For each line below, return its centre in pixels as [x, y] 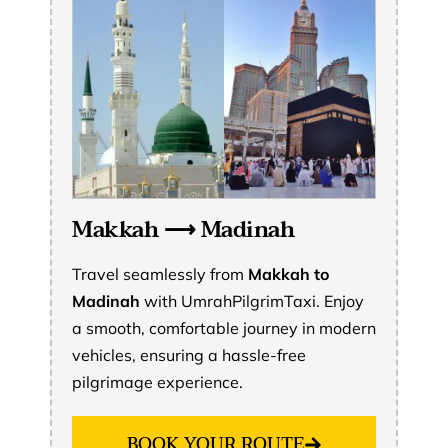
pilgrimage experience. [157, 381]
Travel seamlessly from [160, 273]
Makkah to [288, 273]
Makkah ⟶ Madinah [183, 229]
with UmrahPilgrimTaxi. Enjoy [252, 300]
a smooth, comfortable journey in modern [224, 327]
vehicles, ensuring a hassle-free [189, 354]
